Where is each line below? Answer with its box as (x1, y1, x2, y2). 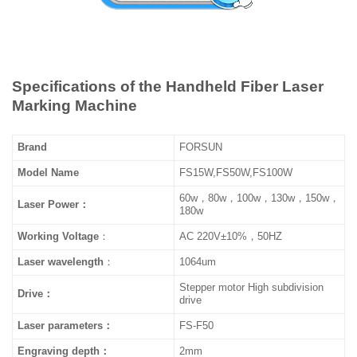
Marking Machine (12, 97, 137, 115)
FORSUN (179, 141, 223, 154)
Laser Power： (18, 198, 90, 211)
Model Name (18, 167, 80, 179)
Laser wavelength (18, 256, 104, 269)
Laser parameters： (18, 320, 114, 332)
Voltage (62, 230, 100, 243)
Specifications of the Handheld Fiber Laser (12, 78, 324, 96)
